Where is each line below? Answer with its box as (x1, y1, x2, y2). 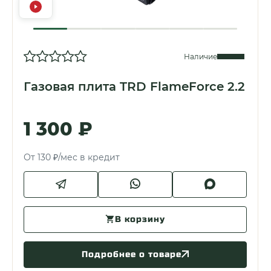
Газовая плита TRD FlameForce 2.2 (24, 79, 245, 94)
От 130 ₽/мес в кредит (24, 152, 120, 163)
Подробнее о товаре (82, 249, 181, 260)
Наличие (184, 51, 217, 61)
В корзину (115, 214, 165, 224)
